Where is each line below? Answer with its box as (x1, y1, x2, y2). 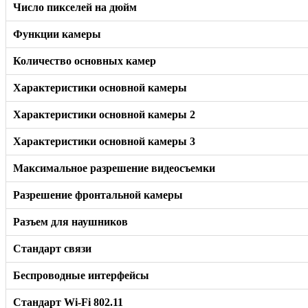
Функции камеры (13, 27, 101, 40)
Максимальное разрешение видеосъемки (13, 162, 215, 174)
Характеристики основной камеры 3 (13, 135, 195, 147)
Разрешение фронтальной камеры (13, 188, 183, 201)
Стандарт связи (13, 242, 91, 254)
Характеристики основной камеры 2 (13, 108, 195, 120)
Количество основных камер (13, 54, 156, 67)
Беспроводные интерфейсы (13, 269, 149, 281)
